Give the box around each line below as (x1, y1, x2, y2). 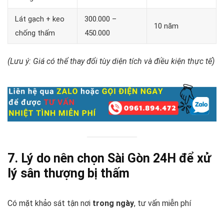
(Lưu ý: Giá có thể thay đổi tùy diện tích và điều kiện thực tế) (7, 56, 214, 66)
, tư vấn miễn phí (134, 198, 191, 208)
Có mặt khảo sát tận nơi (7, 198, 92, 208)
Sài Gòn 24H (107, 150, 176, 165)
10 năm (154, 21, 178, 31)
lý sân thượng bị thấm (7, 165, 129, 180)
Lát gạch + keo (15, 14, 64, 24)
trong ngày (92, 198, 134, 208)
